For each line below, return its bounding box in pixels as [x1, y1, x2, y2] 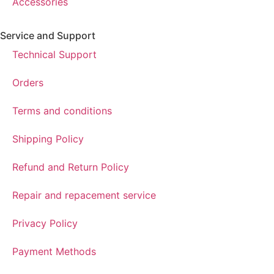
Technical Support [12, 48, 97, 61]
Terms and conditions [12, 105, 112, 117]
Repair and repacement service [12, 189, 156, 202]
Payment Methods [12, 245, 96, 258]
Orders [12, 76, 43, 89]
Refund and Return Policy [12, 161, 129, 174]
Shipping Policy [12, 133, 84, 146]
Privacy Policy [12, 217, 78, 230]
